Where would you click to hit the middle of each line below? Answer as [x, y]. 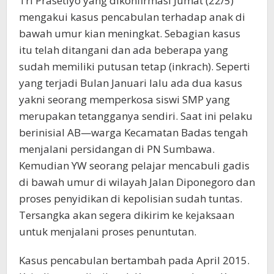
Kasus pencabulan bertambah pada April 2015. [134, 260]
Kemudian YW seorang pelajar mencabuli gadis [134, 165]
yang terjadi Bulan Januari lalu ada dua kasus [131, 83]
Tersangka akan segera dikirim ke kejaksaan [127, 215]
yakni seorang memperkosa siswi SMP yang [124, 99]
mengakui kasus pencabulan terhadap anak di [132, 17]
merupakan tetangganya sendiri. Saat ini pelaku [136, 116]
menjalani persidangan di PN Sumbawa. [117, 149]
